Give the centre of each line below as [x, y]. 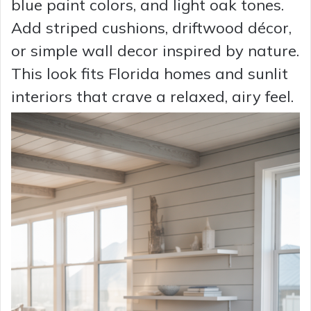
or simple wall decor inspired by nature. [155, 51]
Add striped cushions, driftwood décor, [151, 28]
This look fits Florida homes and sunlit [150, 74]
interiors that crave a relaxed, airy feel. [152, 97]
